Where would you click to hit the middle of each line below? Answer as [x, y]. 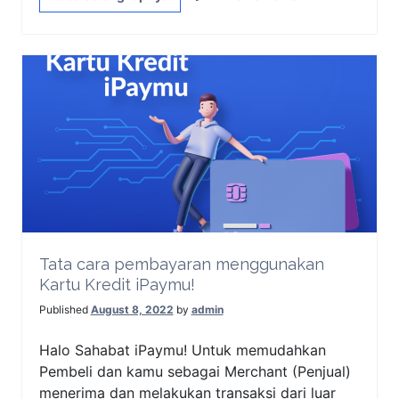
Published [65, 309]
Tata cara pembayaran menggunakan [181, 264]
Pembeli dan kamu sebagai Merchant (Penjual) [195, 371]
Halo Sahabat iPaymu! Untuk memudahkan [182, 350]
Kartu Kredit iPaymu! [117, 284]
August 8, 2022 [132, 309]
